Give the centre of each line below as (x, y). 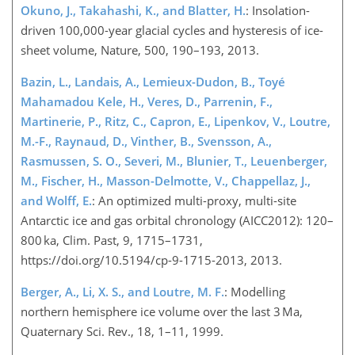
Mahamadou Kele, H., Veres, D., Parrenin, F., (147, 101)
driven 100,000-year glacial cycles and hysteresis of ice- (172, 30)
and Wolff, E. (56, 200)
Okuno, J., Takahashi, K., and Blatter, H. (133, 10)
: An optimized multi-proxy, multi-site (194, 200)
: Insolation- (278, 10)
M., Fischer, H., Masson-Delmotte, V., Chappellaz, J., (166, 180)
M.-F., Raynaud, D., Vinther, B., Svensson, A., (146, 141)
